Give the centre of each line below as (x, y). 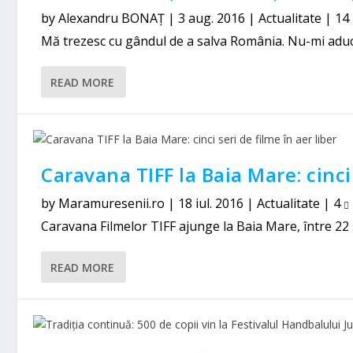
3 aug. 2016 (212, 18)
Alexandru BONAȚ (112, 18)
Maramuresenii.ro (112, 203)
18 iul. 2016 (211, 203)
